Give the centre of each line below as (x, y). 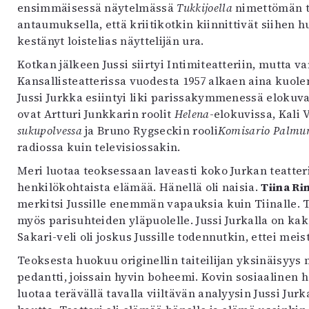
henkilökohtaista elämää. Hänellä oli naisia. (139, 187)
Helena (192, 114)
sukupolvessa (50, 130)
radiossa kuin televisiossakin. (99, 147)
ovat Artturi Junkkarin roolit (96, 114)
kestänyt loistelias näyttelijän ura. (111, 41)
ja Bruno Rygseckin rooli (150, 130)
